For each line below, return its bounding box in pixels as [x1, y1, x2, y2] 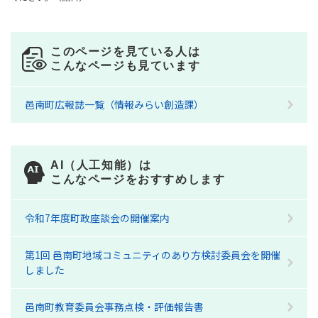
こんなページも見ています [50, 60, 201, 72]
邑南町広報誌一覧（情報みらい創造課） [25, 97, 204, 111]
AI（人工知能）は [50, 159, 152, 171]
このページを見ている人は [50, 45, 201, 57]
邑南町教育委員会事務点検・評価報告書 [25, 300, 204, 314]
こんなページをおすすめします [50, 173, 226, 185]
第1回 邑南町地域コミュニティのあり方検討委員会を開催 [25, 248, 280, 262]
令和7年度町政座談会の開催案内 [25, 211, 170, 225]
